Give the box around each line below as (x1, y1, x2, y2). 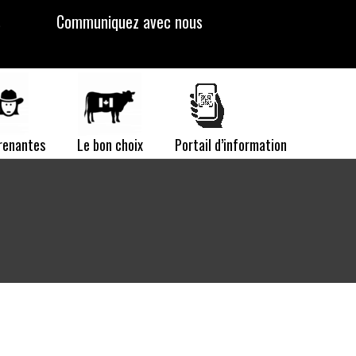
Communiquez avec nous (56, 10, 203, 33)
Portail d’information (174, 134, 287, 155)
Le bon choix (76, 134, 143, 155)
